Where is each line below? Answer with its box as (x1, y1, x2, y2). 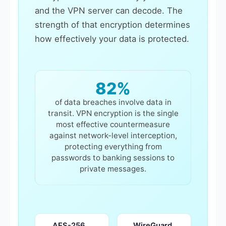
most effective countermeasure (56, 120, 170, 129)
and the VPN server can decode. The (35, 6, 183, 16)
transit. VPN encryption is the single (47, 108, 179, 118)
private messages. (80, 164, 146, 174)
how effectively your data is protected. (35, 34, 189, 44)
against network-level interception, (49, 131, 177, 140)
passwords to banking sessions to (51, 153, 175, 162)
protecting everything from (64, 142, 162, 151)
